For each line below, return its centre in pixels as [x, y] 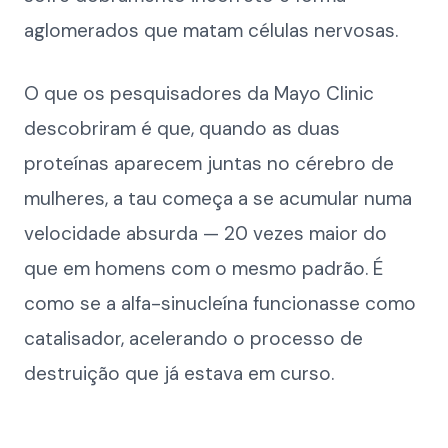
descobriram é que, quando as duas [182, 128]
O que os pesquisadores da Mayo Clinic [199, 93]
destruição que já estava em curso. [179, 373]
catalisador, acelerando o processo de [193, 338]
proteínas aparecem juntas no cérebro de [209, 163]
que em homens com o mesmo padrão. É [203, 268]
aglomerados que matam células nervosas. [211, 30]
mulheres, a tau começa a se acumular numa [218, 198]
